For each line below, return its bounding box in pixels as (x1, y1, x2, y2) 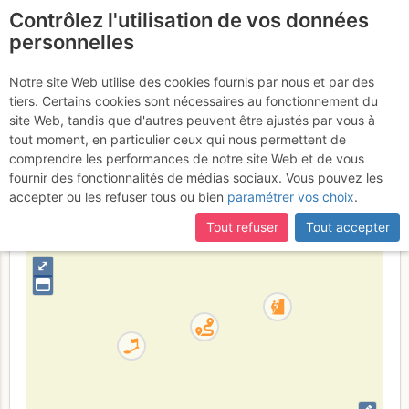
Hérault (217, 171, 260, 186)
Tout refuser (205, 219, 278, 236)
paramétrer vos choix (227, 189, 354, 204)
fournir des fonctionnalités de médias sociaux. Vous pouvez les (9, 170, 383, 185)
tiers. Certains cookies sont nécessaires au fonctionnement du (9, 93, 378, 109)
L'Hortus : (59, 65, 182, 99)
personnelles (9, 30, 134, 54)
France (173, 171, 214, 186)
